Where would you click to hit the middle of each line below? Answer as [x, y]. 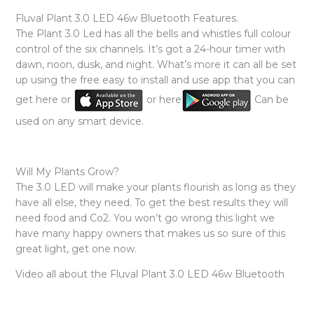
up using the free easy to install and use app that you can [155, 80]
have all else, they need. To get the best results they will [151, 202]
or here [162, 100]
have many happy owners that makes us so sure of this [150, 233]
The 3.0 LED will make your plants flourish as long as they [155, 187]
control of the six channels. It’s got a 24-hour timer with [150, 49]
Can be [270, 100]
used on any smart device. [79, 121]
